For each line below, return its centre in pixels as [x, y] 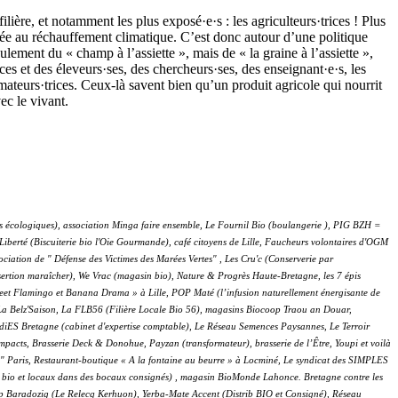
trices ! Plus [353, 21]
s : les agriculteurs [267, 21]
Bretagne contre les [343, 378]
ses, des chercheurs [160, 69]
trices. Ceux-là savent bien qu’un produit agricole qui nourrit [213, 85]
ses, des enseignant [271, 69]
